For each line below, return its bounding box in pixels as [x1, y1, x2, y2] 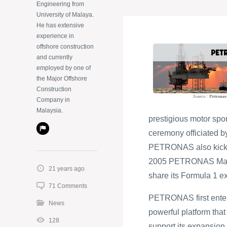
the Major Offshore [36, 74, 87, 82]
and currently [36, 53, 72, 61]
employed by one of [36, 64, 91, 71]
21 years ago [49, 165, 85, 172]
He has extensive [36, 21, 84, 29]
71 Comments [49, 182, 87, 190]
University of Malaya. [36, 11, 94, 18]
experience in [36, 32, 74, 40]
